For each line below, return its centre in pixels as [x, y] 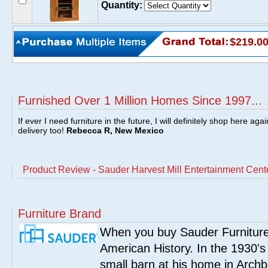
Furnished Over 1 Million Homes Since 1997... [140, 100]
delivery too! [42, 130]
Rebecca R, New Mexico [115, 130]
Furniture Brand [60, 214]
